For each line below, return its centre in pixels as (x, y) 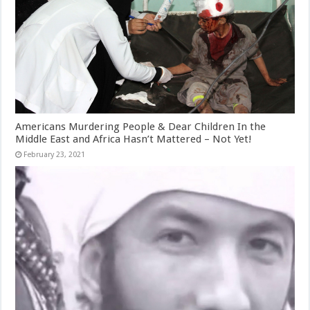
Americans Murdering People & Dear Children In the (141, 126)
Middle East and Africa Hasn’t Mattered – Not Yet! (134, 139)
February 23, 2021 (55, 154)
